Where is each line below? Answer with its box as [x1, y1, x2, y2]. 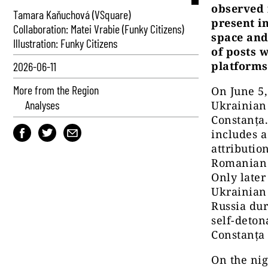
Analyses [25, 98, 59, 112]
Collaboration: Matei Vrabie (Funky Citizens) [13, 22, 184, 36]
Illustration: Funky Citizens [13, 36, 117, 50]
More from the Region [13, 83, 99, 97]
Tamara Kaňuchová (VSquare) [13, 7, 130, 22]
